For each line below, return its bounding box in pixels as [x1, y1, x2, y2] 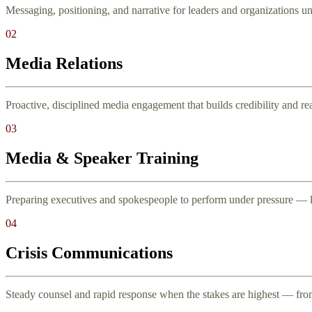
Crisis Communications [6, 243, 173, 262]
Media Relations [6, 54, 123, 73]
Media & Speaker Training [6, 149, 198, 168]
